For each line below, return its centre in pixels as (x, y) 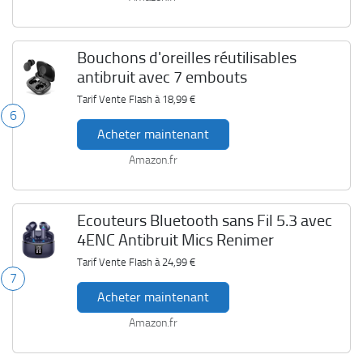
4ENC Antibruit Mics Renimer (175, 240)
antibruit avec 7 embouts (162, 77)
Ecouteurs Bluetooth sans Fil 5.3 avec (204, 220)
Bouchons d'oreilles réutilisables (186, 58)
